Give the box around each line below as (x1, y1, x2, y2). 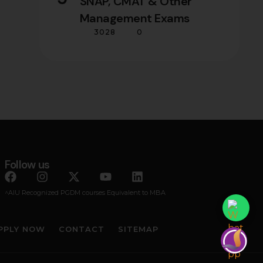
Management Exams (79, 10, 190, 26)
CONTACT (59, 224, 104, 234)
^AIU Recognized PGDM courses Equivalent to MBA (4, 188, 166, 197)
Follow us (4, 157, 50, 172)
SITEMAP (118, 224, 159, 234)
